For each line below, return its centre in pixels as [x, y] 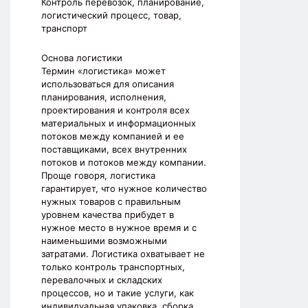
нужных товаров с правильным [111, 202]
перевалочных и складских [102, 280]
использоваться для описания [108, 84]
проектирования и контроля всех [115, 110]
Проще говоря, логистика [98, 176]
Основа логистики [82, 58]
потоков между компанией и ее [113, 136]
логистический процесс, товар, [111, 15]
